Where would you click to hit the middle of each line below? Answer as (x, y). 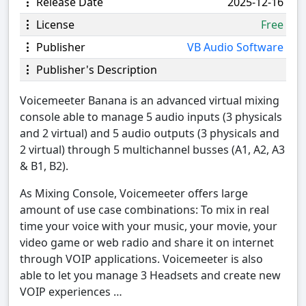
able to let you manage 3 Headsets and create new (150, 276)
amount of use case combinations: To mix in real (144, 210)
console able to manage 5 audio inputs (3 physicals (151, 117)
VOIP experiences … (71, 292)
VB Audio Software (235, 47)
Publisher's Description (95, 70)
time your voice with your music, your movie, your (149, 226)
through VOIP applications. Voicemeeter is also (141, 259)
